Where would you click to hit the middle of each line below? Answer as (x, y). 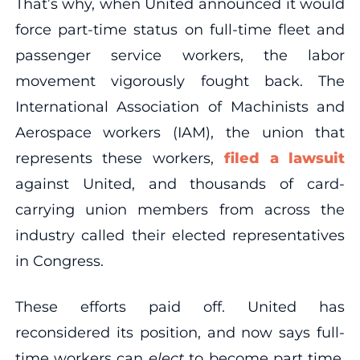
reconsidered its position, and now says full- (180, 332)
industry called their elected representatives (180, 235)
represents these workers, (119, 158)
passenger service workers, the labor (180, 55)
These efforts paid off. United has (180, 307)
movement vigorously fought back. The (180, 81)
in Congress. (59, 261)
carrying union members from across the (180, 209)
